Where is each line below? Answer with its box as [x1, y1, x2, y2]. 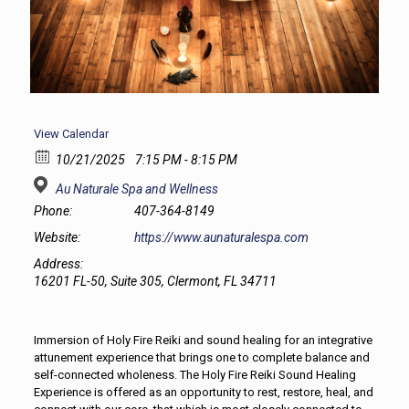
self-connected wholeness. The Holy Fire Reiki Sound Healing [33, 368, 356, 383]
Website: [33, 230, 80, 246]
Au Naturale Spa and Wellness [55, 182, 218, 197]
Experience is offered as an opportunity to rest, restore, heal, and [33, 385, 373, 400]
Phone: [33, 204, 72, 219]
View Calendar [33, 127, 109, 142]
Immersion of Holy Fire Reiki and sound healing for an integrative [33, 333, 372, 348]
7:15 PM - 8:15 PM [131, 152, 237, 168]
